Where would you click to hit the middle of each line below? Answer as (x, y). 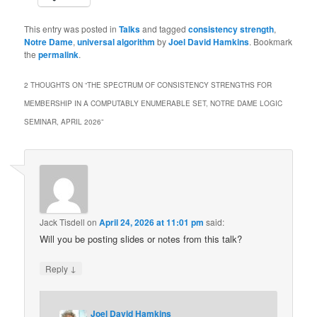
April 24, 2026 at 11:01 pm (152, 223)
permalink (59, 54)
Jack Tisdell (63, 222)
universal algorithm (116, 41)
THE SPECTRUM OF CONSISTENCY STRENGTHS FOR (180, 85)
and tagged (165, 28)
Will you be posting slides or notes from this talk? (141, 239)
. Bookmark (271, 41)
